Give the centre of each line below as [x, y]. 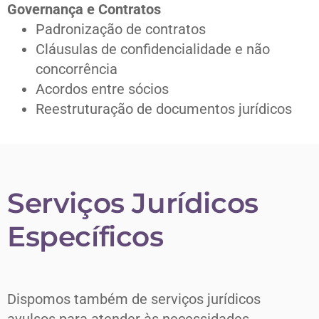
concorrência [77, 69]
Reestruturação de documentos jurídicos [164, 109]
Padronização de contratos [121, 30]
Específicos [85, 237]
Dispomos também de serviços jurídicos [134, 299]
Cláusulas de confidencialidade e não [153, 49]
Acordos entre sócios [102, 89]
